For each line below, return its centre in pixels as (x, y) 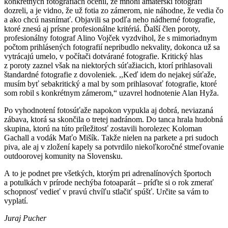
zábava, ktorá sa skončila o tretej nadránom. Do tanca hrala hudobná (113, 120)
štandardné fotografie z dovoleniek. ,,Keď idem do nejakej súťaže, (110, 75)
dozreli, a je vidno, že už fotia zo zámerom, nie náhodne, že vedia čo (114, 11)
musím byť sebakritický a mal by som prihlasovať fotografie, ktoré (110, 84)
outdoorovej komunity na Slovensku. (63, 156)
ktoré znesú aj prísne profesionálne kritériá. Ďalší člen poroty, (102, 29)
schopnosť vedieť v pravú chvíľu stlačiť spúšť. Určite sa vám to (106, 192)
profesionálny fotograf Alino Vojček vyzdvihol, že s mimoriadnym (110, 38)
